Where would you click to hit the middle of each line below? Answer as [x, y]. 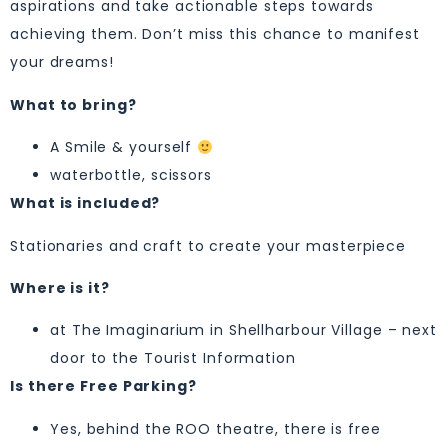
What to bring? [73, 104]
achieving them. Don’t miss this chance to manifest [215, 34]
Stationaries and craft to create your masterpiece [208, 245]
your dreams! [62, 62]
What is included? [85, 203]
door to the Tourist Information [173, 358]
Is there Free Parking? [103, 386]
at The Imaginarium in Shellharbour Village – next [244, 330]
